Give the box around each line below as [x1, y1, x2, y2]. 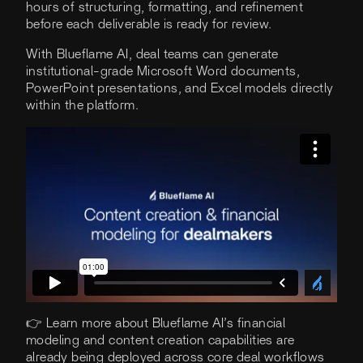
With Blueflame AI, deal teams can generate [26, 48, 279, 62]
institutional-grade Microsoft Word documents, [26, 65, 300, 79]
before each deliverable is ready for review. [26, 18, 280, 32]
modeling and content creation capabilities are [26, 334, 295, 348]
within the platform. [26, 99, 146, 113]
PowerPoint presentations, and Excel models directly [26, 82, 334, 96]
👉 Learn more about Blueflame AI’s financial [26, 317, 286, 331]
